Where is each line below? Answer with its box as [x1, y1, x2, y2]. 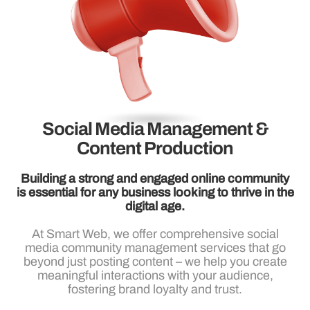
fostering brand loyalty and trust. [68, 282, 242, 296]
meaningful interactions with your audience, [37, 268, 273, 282]
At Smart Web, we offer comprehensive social [31, 226, 279, 241]
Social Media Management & [42, 118, 268, 138]
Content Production [77, 138, 233, 158]
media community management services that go [24, 240, 286, 255]
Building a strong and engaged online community [21, 171, 289, 185]
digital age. [125, 199, 185, 213]
